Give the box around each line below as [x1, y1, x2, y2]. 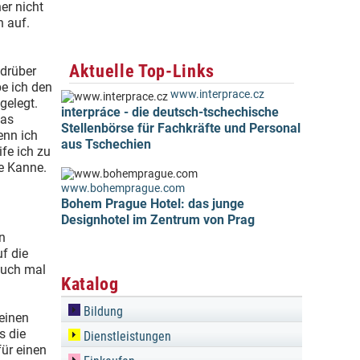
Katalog [61, 273, 119, 294]
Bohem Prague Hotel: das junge [61, 196, 244, 211]
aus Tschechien [61, 137, 151, 152]
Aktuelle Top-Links [69, 60, 215, 81]
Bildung [80, 304, 123, 319]
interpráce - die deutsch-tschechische [61, 104, 279, 120]
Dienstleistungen [80, 329, 171, 344]
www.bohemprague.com [61, 182, 185, 195]
